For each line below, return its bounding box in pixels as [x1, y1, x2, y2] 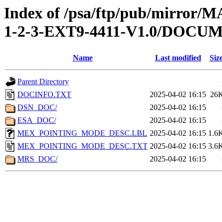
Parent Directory [17, 77, 69, 86]
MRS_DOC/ [17, 155, 57, 164]
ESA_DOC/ [17, 116, 56, 125]
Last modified [155, 54, 201, 62]
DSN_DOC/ [17, 103, 57, 112]
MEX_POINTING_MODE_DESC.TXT [17, 142, 148, 151]
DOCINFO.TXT [17, 90, 71, 99]
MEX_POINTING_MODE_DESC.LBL [17, 129, 147, 138]
